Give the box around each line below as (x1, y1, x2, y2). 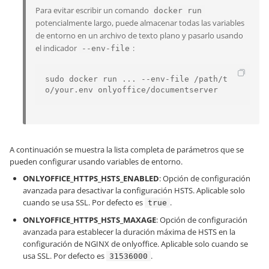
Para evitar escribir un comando (35, 5, 151, 16)
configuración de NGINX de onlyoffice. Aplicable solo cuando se (23, 238, 248, 249)
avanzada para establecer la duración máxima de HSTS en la (23, 226, 235, 237)
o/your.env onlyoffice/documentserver (45, 85, 218, 94)
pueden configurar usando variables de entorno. (10, 156, 183, 167)
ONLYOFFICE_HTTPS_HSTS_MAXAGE (23, 214, 156, 225)
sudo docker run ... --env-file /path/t (45, 74, 228, 83)
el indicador (35, 43, 79, 53)
